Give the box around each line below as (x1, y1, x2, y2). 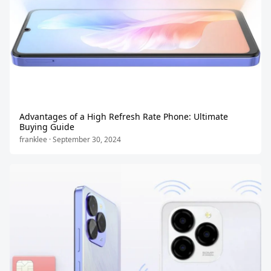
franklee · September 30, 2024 (19, 134, 121, 145)
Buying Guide (19, 121, 74, 133)
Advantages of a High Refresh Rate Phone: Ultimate (19, 111, 228, 123)
